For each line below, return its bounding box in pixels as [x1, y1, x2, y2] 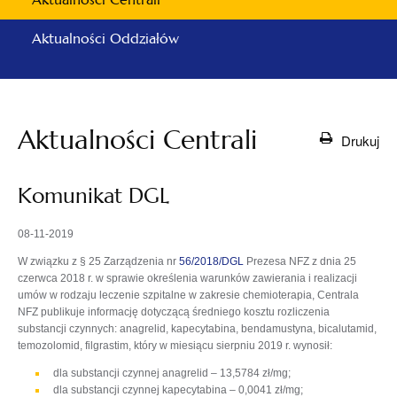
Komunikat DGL [18, 183, 169, 209]
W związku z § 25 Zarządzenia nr [18, 255, 179, 268]
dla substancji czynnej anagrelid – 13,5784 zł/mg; [53, 367, 291, 379]
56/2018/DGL [179, 255, 246, 268]
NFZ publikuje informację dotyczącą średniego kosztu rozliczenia [18, 306, 330, 318]
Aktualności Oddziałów [32, 29, 179, 48]
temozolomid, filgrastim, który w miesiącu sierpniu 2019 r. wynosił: [18, 339, 332, 352]
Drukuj [341, 130, 379, 150]
